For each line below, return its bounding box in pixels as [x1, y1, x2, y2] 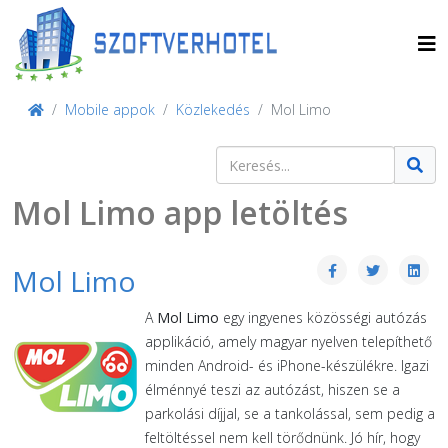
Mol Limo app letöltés [12, 191, 348, 234]
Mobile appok [65, 100, 155, 119]
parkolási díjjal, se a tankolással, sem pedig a [145, 404, 435, 423]
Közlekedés [176, 100, 250, 119]
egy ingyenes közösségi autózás [219, 308, 427, 327]
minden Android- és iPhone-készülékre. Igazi [145, 356, 429, 375]
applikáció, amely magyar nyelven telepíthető [145, 332, 432, 351]
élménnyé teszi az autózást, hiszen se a [145, 380, 400, 399]
